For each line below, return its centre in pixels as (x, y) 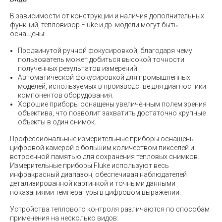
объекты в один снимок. (57, 122)
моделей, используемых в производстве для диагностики (112, 86)
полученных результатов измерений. (78, 68)
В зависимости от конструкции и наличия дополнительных (107, 16)
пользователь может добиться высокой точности (101, 59)
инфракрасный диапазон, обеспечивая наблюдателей (98, 174)
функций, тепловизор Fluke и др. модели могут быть (94, 25)
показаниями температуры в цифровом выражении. (95, 192)
